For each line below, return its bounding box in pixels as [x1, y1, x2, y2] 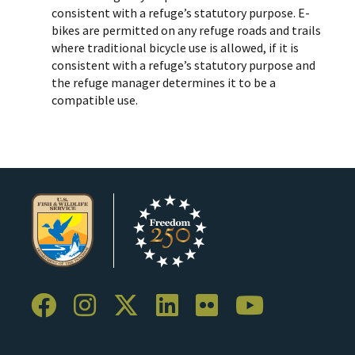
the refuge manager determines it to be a [52, 74, 276, 90]
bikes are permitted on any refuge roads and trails [52, 21, 321, 38]
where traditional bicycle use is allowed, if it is [52, 39, 299, 55]
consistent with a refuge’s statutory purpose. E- [52, 4, 310, 21]
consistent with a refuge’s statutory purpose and [52, 56, 315, 73]
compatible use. [52, 91, 138, 108]
